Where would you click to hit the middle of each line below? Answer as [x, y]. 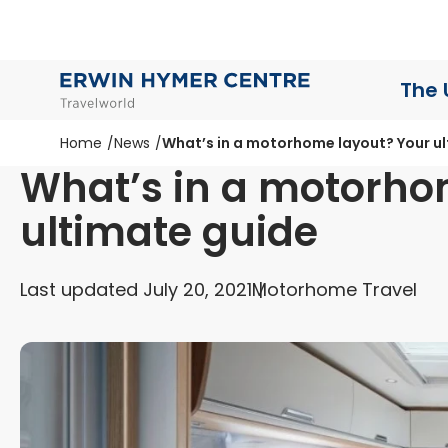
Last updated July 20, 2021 [136, 289]
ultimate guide [169, 232]
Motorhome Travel [334, 289]
